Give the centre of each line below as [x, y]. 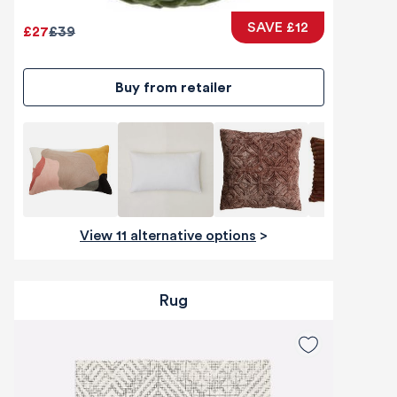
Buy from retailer [178, 87]
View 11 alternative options [172, 235]
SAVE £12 [277, 27]
